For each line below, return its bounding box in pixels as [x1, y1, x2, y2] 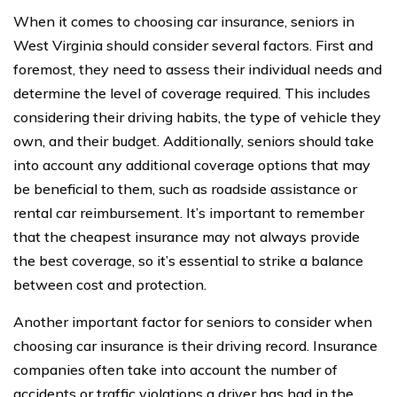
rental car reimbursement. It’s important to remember [13, 203, 364, 222]
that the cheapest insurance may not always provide [13, 227, 360, 245]
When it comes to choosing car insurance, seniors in [13, 12, 354, 30]
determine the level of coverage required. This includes [13, 83, 370, 102]
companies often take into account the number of [13, 360, 338, 378]
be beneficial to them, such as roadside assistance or [13, 179, 357, 198]
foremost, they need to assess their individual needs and [13, 59, 382, 78]
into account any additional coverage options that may [13, 155, 370, 174]
